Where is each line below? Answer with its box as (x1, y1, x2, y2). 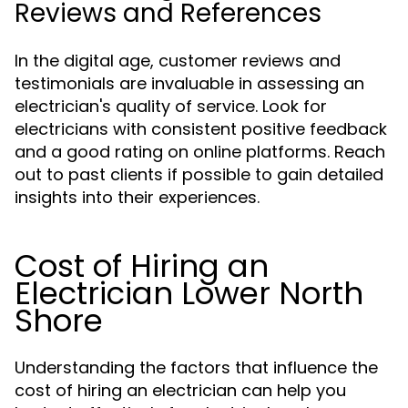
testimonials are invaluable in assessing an (15, 72, 364, 95)
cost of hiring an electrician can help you (15, 379, 346, 402)
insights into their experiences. (15, 186, 260, 209)
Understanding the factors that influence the (15, 356, 378, 379)
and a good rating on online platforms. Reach (15, 140, 385, 163)
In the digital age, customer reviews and (15, 49, 341, 72)
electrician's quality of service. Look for (15, 95, 327, 117)
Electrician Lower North (15, 271, 363, 315)
